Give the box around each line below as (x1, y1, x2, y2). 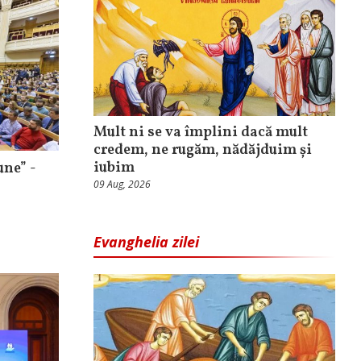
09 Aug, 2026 (93, 177, 151, 192)
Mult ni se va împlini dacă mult (93, 122, 308, 143)
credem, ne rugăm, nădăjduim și (93, 140, 312, 161)
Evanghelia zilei (93, 232, 199, 252)
